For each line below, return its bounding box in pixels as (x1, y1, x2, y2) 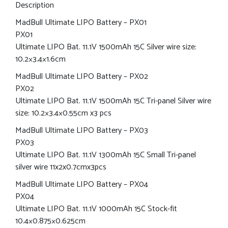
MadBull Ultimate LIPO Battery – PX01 (15, 15, 147, 30)
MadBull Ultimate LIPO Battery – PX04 (15, 177, 148, 191)
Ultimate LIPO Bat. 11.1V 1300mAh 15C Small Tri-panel (15, 148, 196, 162)
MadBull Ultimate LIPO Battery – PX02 (15, 69, 148, 83)
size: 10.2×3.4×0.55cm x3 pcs (15, 106, 111, 120)
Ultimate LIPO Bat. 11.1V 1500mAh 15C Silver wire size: (15, 40, 196, 54)
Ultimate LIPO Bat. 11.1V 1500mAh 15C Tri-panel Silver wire (15, 94, 211, 108)
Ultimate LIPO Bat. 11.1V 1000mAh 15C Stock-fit (15, 202, 177, 216)
